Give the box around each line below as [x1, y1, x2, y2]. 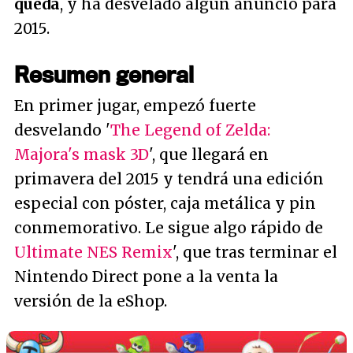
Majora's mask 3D [14, 145, 149, 164]
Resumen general [14, 61, 194, 87]
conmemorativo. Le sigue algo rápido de [14, 218, 323, 237]
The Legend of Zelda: [110, 121, 270, 139]
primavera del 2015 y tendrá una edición [14, 169, 324, 188]
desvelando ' [14, 121, 110, 139]
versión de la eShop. [14, 292, 167, 310]
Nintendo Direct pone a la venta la [14, 267, 278, 286]
